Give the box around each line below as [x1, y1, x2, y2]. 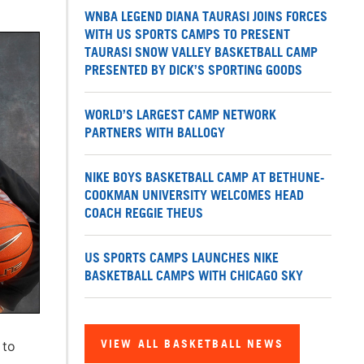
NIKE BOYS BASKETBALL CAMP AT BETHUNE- [84, 169, 324, 186]
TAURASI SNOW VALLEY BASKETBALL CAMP [84, 44, 318, 61]
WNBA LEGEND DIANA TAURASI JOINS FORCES [84, 8, 327, 25]
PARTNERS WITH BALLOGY [84, 124, 225, 141]
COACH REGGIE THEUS [84, 205, 203, 222]
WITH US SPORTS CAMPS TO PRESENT [84, 26, 290, 43]
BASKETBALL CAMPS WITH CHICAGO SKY [84, 267, 303, 284]
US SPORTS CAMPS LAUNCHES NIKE [84, 249, 279, 266]
